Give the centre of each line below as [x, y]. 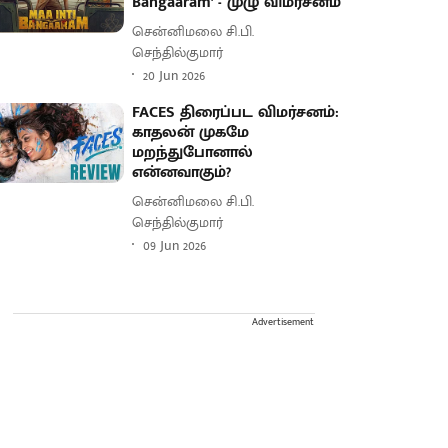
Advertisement [283, 322]
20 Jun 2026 [174, 75]
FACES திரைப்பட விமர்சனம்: [236, 112]
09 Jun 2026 [175, 245]
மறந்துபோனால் [193, 152]
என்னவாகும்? [182, 172]
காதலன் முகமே [191, 132]
